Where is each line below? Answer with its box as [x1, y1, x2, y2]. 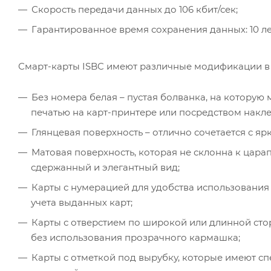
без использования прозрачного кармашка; [31, 231, 240, 243]
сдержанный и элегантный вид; [31, 161, 180, 173]
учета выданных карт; [31, 196, 132, 208]
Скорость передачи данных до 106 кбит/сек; [31, 3, 238, 15]
